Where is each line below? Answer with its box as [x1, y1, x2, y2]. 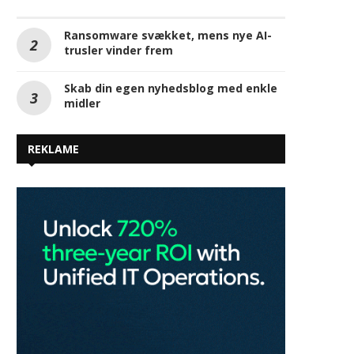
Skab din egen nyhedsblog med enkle [64, 81, 277, 96]
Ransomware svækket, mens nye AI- [64, 28, 272, 43]
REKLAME [28, 141, 79, 157]
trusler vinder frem [64, 43, 173, 58]
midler [64, 96, 100, 111]
